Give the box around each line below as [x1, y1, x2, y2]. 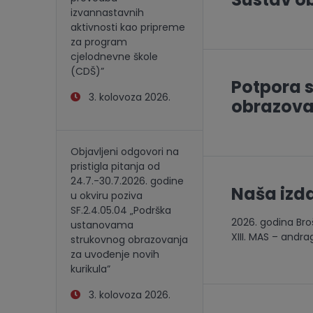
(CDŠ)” [71, 64, 104, 78]
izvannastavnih [71, 6, 144, 20]
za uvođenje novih [71, 247, 159, 261]
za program [71, 35, 127, 49]
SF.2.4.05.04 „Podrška [71, 203, 171, 217]
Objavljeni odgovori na [71, 145, 179, 159]
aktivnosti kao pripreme [71, 20, 185, 34]
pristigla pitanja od [71, 159, 160, 173]
